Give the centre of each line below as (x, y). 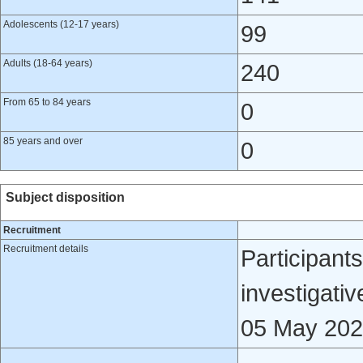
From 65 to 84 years (47, 102)
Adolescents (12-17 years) (61, 24)
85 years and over (43, 141)
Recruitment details (46, 249)
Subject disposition (65, 197)
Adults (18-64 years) (48, 63)
